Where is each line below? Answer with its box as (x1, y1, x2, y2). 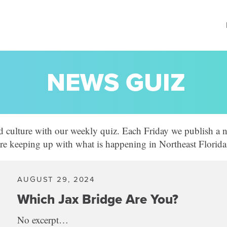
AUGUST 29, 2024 (17, 174, 95, 185)
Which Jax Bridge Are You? (17, 190, 179, 209)
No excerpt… (17, 213, 69, 226)
